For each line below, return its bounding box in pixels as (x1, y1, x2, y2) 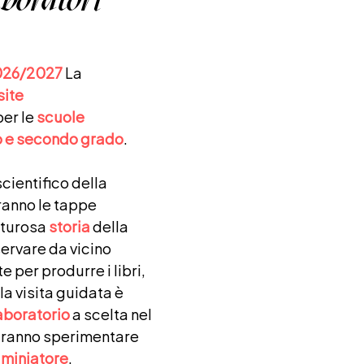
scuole (36, 103, 84, 128)
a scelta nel (69, 301, 152, 326)
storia (48, 213, 90, 238)
